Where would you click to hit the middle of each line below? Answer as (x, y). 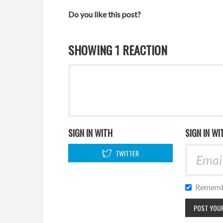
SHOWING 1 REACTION (118, 50)
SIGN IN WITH (90, 133)
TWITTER (126, 153)
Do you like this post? (105, 14)
